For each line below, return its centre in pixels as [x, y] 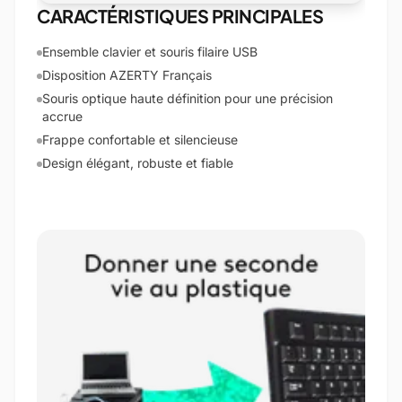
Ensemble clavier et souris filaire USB [150, 52]
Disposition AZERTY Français [127, 75]
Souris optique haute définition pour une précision [188, 98]
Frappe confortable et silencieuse [140, 140]
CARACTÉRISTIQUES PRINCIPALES [180, 16]
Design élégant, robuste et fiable [138, 163]
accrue [62, 116]
